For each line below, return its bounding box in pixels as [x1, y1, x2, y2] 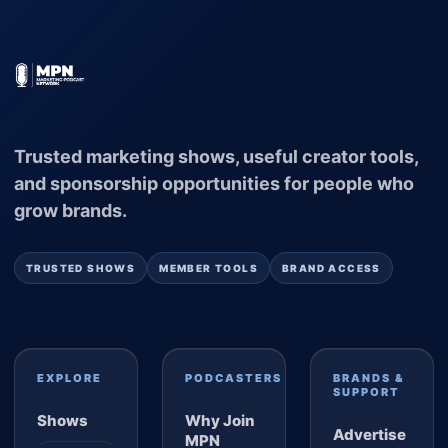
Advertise [333, 424, 406, 444]
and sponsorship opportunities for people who [14, 172, 414, 194]
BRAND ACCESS [282, 261, 381, 274]
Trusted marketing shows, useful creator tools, [14, 145, 418, 167]
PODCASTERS [185, 370, 282, 385]
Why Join [185, 410, 255, 430]
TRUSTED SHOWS [26, 261, 136, 274]
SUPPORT [333, 384, 400, 399]
